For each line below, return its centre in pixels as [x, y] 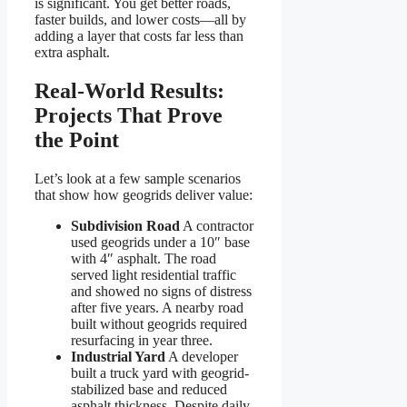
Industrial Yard [118, 357]
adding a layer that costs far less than [139, 36]
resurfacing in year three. [142, 341]
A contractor [217, 226]
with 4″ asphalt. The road [144, 259]
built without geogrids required [159, 324]
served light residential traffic [154, 275]
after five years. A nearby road [157, 308]
